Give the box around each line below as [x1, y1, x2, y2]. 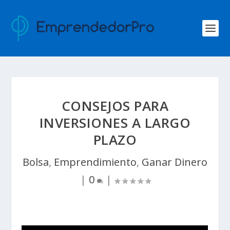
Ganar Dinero [142, 155, 207, 169]
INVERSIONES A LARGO [39, 113, 191, 132]
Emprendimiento [54, 155, 137, 169]
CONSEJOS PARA [61, 97, 169, 115]
